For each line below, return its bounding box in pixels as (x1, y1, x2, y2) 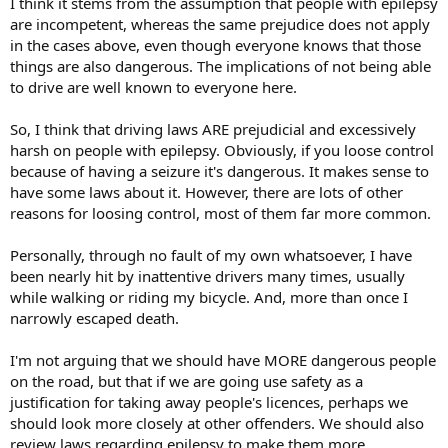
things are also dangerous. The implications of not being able (10, 55, 431, 76)
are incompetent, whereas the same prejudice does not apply (10, 13, 430, 34)
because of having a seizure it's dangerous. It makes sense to (10, 160, 429, 181)
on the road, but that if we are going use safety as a (10, 370, 363, 391)
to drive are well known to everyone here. (10, 76, 297, 97)
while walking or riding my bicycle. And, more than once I (10, 286, 408, 307)
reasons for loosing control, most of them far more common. (10, 202, 431, 223)
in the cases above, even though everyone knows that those (10, 34, 421, 55)
